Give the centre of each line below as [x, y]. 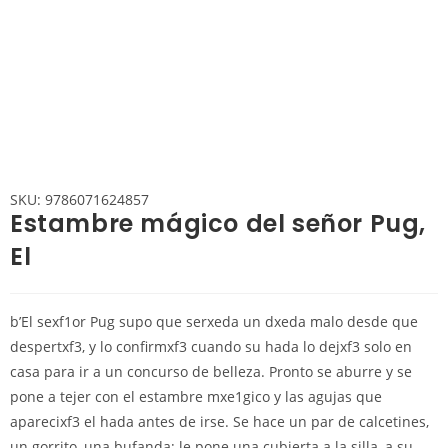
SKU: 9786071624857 [79, 199]
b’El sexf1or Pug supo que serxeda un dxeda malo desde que [214, 321]
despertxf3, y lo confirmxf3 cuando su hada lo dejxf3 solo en [211, 346]
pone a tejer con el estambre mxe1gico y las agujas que [196, 396]
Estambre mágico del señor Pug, [218, 223]
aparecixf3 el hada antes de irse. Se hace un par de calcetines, [219, 421]
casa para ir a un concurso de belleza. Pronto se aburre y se [211, 371]
